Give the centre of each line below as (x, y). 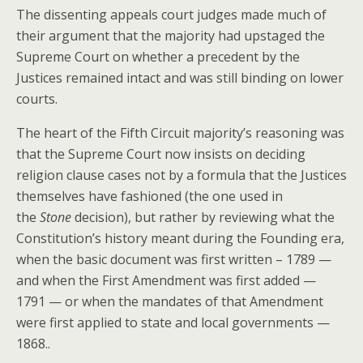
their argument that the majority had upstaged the (171, 36)
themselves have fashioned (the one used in (149, 196)
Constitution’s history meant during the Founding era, (180, 238)
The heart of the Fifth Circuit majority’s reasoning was (180, 133)
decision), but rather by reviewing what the (205, 217)
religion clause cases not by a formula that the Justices (181, 175)
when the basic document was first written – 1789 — (174, 259)
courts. (37, 99)
